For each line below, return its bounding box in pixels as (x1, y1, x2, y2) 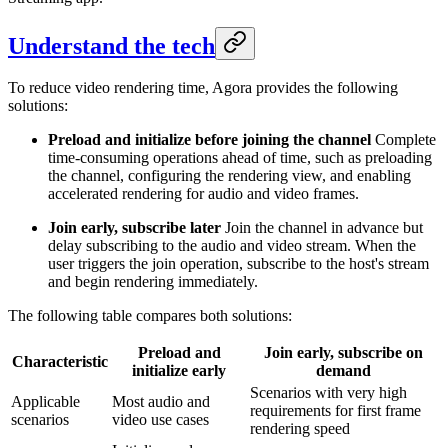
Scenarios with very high (250, 384, 407, 402)
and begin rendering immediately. (48, 273, 258, 291)
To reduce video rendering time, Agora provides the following (8, 79, 398, 97)
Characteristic (11, 353, 108, 371)
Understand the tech (8, 32, 215, 59)
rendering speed (250, 420, 350, 438)
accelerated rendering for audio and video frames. (48, 185, 359, 203)
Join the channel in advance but (221, 219, 423, 237)
